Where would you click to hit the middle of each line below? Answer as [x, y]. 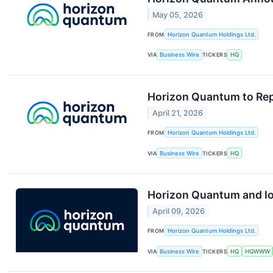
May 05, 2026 [178, 15]
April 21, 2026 [178, 113]
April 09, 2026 [179, 211]
